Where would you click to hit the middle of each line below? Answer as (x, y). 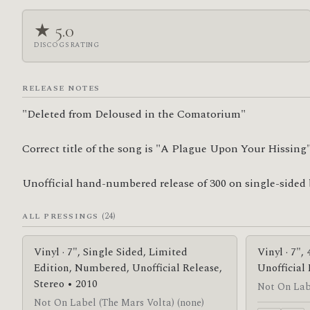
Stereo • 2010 (66, 284)
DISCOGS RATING (67, 45)
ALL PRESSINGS (62, 217)
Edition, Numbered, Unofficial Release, (128, 268)
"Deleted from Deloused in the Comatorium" (134, 115)
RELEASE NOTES (61, 88)
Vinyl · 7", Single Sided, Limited (111, 252)
